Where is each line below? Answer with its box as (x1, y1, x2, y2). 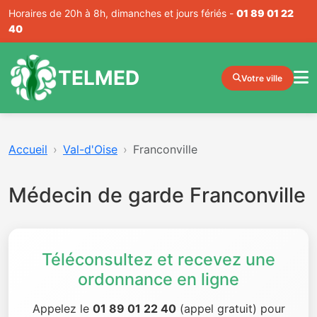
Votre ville (241, 72, 282, 83)
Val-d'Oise (63, 142, 117, 156)
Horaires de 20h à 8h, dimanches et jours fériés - (8, 7, 236, 19)
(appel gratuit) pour (175, 301, 285, 316)
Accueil (8, 142, 47, 156)
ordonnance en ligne (78, 269, 239, 289)
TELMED (58, 65, 139, 90)
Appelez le (32, 301, 93, 316)
